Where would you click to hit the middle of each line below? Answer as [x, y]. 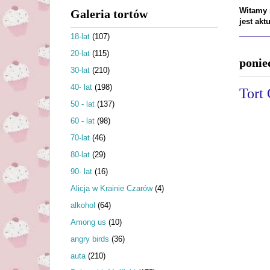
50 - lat [83, 104]
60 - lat [83, 121]
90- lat [81, 171]
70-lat [80, 137]
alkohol [83, 205]
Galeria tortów [109, 14]
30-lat [80, 70]
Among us [88, 222]
